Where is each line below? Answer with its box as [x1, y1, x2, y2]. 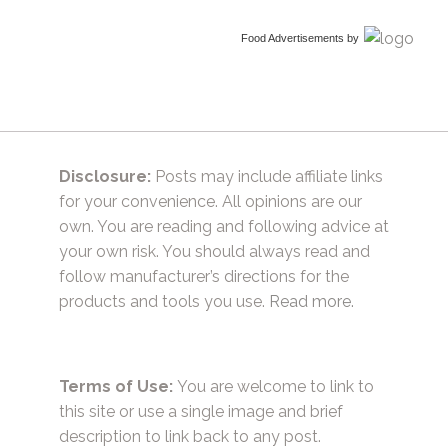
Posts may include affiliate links [151, 167, 383, 187]
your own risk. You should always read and [59, 242, 370, 262]
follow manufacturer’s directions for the [59, 267, 349, 287]
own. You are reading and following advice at [59, 217, 389, 237]
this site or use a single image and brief [59, 401, 343, 421]
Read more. [269, 292, 354, 312]
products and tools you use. [59, 292, 269, 312]
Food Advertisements [241, 32, 344, 45]
